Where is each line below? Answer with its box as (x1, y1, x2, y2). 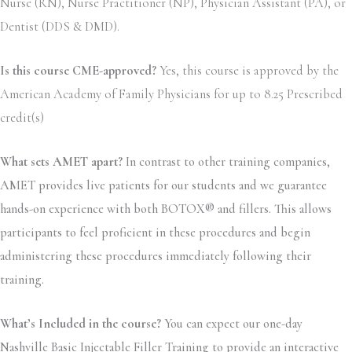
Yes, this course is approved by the (159, 62, 339, 79)
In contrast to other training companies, (123, 154, 330, 170)
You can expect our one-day (164, 316, 302, 332)
